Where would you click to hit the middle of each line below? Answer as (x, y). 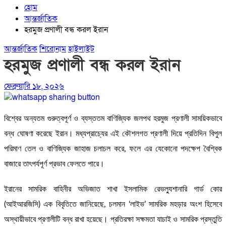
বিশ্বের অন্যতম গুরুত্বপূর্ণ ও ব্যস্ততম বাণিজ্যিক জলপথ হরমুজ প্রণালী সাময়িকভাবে (113, 119)
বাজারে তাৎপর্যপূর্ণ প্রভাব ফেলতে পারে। (54, 164)
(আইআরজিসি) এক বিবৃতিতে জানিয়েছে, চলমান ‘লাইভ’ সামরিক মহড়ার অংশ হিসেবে (113, 205)
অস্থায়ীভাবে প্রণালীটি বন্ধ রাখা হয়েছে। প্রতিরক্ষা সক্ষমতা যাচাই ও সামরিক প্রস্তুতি (113, 220)
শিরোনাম (53, 49)
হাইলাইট (81, 49)
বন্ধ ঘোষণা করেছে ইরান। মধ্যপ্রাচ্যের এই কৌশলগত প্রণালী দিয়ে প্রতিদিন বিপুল (113, 134)
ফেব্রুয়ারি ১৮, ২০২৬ (34, 87)
